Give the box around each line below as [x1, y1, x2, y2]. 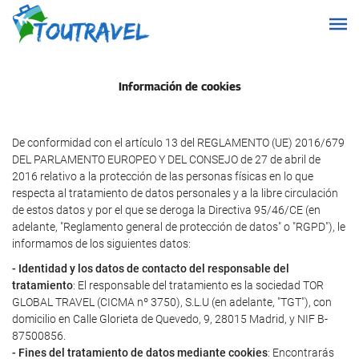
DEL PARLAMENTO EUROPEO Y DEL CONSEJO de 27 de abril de [12, 152, 321, 166]
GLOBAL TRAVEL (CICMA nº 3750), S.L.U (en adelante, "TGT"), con [12, 296, 332, 309]
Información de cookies [118, 79, 241, 93]
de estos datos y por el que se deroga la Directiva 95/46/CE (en [12, 203, 321, 216]
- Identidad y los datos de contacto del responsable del [12, 262, 289, 275]
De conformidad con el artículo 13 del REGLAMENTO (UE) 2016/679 [12, 135, 345, 149]
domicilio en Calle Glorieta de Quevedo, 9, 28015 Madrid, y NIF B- [12, 313, 328, 325]
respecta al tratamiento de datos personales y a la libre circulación [12, 186, 338, 200]
